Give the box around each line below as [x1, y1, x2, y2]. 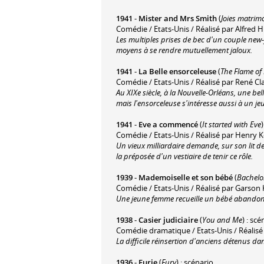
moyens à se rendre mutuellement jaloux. [116, 44, 252, 55]
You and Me [202, 214, 242, 225]
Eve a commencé [138, 118, 198, 130]
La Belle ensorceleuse [138, 65, 216, 77]
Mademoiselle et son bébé [138, 171, 233, 183]
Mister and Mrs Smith [138, 12, 217, 24]
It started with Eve [202, 118, 261, 130]
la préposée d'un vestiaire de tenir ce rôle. [116, 150, 253, 161]
